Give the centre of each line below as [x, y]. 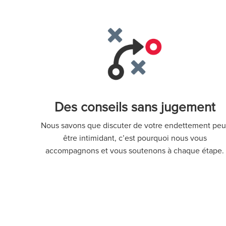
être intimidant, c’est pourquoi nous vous [135, 138]
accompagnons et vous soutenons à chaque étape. [135, 151]
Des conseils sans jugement [135, 108]
